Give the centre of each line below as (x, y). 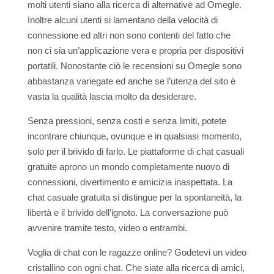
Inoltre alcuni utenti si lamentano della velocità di (122, 20)
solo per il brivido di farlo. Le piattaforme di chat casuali (135, 151)
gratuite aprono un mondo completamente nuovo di (128, 167)
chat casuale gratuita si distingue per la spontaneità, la (134, 197)
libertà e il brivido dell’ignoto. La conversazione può (128, 213)
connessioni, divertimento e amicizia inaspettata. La (130, 182)
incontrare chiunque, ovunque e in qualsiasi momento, (134, 136)
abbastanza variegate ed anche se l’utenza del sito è (131, 81)
